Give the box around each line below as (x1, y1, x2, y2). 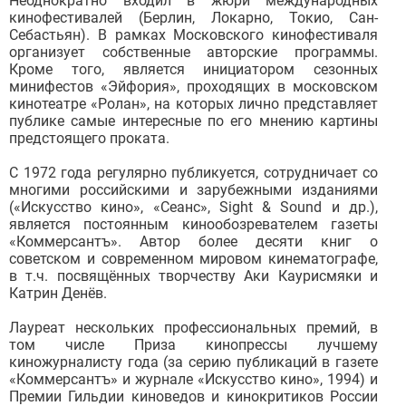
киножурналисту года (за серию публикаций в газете (9, 353, 378, 372)
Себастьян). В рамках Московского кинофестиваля (9, 26, 378, 44)
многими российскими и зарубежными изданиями (9, 181, 378, 199)
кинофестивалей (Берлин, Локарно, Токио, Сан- (9, 9, 378, 27)
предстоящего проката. (9, 130, 169, 148)
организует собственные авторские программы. (9, 43, 378, 62)
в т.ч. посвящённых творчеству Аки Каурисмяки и (9, 267, 378, 285)
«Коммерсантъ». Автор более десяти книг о (9, 233, 378, 251)
